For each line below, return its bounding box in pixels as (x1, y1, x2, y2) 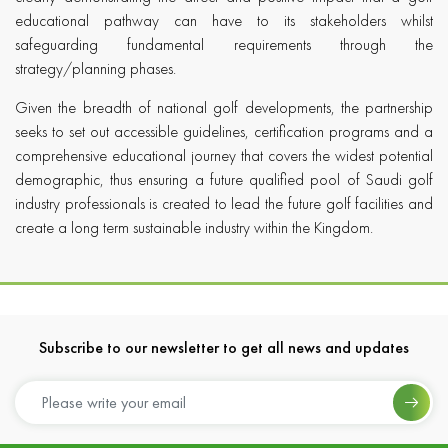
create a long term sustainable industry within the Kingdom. (15, 216, 373, 238)
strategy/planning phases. (15, 57, 176, 79)
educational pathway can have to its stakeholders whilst (15, 9, 433, 31)
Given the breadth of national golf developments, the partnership (15, 96, 433, 118)
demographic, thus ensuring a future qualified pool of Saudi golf (15, 168, 433, 190)
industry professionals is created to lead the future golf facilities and (15, 192, 433, 214)
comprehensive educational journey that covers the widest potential (15, 144, 433, 166)
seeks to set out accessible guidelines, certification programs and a (15, 120, 433, 142)
